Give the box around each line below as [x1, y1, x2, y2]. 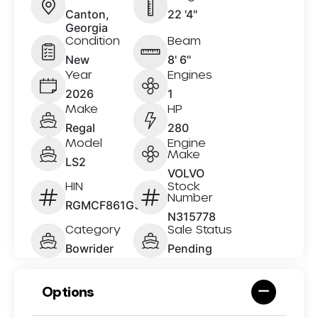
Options [42, 283, 94, 302]
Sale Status [168, 221, 232, 236]
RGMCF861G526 [65, 197, 155, 212]
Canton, [65, 6, 109, 21]
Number [168, 190, 213, 204]
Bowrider [65, 241, 114, 256]
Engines [168, 67, 212, 81]
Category [65, 221, 121, 236]
